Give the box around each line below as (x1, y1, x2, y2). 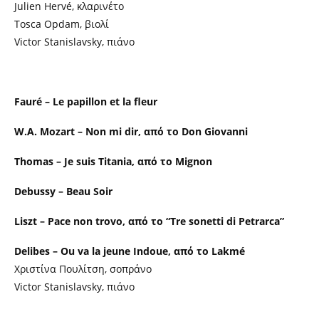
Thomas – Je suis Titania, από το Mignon (14, 154, 212, 168)
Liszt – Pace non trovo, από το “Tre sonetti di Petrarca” (14, 214, 287, 228)
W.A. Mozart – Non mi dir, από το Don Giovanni (14, 124, 251, 138)
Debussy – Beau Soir (14, 184, 113, 198)
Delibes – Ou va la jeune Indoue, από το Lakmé (14, 244, 245, 258)
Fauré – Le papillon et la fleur (14, 94, 160, 108)
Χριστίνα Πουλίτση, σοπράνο (14, 261, 152, 276)
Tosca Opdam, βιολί (14, 16, 109, 31)
